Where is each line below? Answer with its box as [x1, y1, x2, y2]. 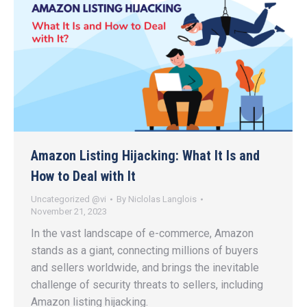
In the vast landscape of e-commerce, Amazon [31, 227, 254, 241]
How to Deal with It [31, 168, 136, 185]
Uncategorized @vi [31, 194, 106, 205]
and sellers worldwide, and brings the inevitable [31, 261, 259, 275]
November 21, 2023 [31, 206, 107, 217]
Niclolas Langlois [128, 194, 197, 205]
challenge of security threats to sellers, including [31, 278, 263, 292]
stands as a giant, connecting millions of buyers [31, 244, 258, 258]
